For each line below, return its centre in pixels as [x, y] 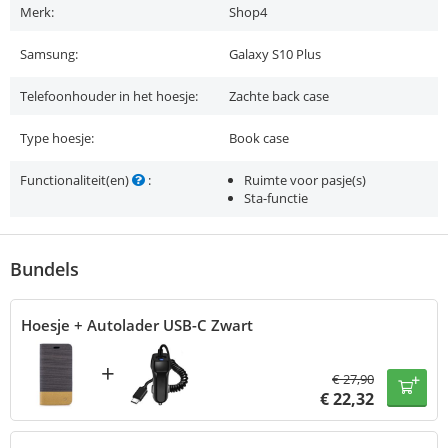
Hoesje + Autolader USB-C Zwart [137, 325]
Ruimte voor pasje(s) [305, 180]
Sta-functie [276, 198]
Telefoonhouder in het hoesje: [109, 96]
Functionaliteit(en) [76, 180]
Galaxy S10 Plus [275, 54]
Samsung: [49, 54]
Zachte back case [279, 96]
